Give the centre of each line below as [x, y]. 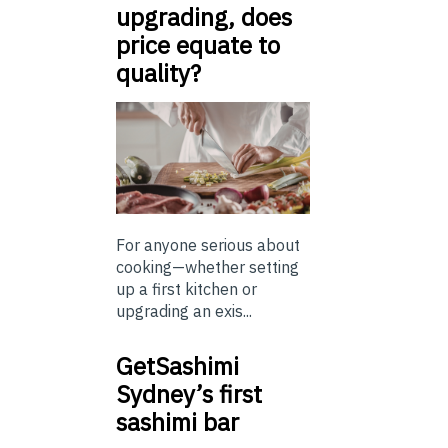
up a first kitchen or [186, 289]
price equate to [198, 44]
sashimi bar [177, 422]
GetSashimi [177, 366]
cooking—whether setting [207, 267]
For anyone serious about [208, 245]
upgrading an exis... [184, 311]
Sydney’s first [189, 394]
